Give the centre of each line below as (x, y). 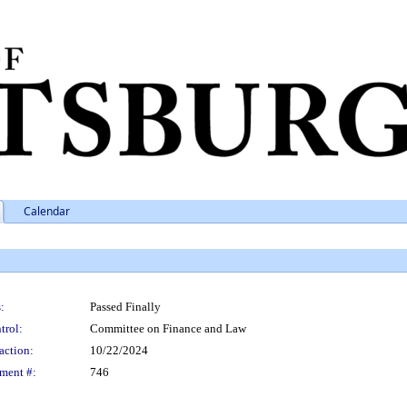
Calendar (47, 211)
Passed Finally (125, 307)
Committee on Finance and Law (168, 328)
